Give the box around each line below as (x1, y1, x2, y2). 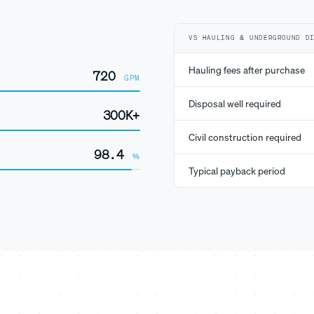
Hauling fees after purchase (189, 63, 305, 76)
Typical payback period (189, 164, 285, 177)
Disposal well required (189, 97, 281, 110)
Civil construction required (189, 130, 301, 144)
